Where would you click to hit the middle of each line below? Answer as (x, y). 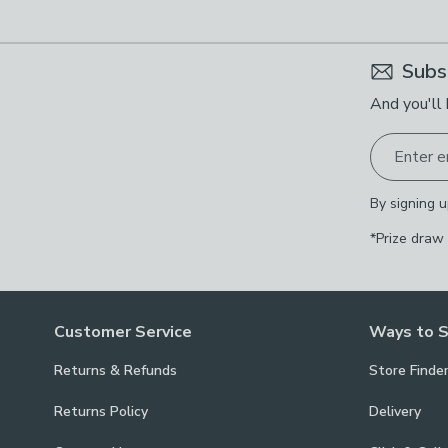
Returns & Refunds (115, 370)
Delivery (395, 411)
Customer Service (123, 332)
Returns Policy (101, 411)
